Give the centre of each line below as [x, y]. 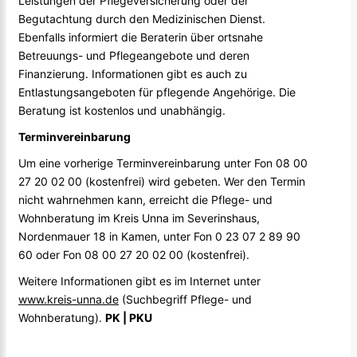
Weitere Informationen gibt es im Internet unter [139, 281]
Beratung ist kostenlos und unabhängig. [122, 111]
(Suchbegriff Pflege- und [185, 300]
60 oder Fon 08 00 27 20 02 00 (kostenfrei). [134, 255]
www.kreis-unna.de [69, 300]
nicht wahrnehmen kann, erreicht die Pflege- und [145, 200]
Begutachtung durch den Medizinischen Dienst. [142, 19]
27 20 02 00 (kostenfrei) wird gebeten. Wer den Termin [162, 182]
